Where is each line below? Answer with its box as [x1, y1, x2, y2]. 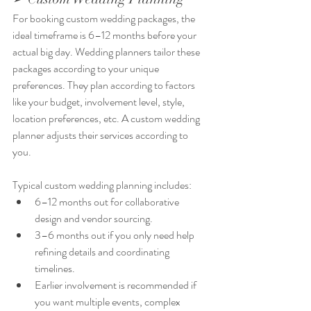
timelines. [35, 260, 75, 277]
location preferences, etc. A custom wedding [12, 110, 202, 127]
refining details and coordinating [35, 244, 171, 260]
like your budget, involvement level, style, [12, 94, 187, 110]
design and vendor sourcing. [35, 210, 153, 227]
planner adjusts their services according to [12, 127, 190, 144]
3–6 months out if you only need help [35, 227, 196, 244]
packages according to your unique [12, 60, 161, 77]
